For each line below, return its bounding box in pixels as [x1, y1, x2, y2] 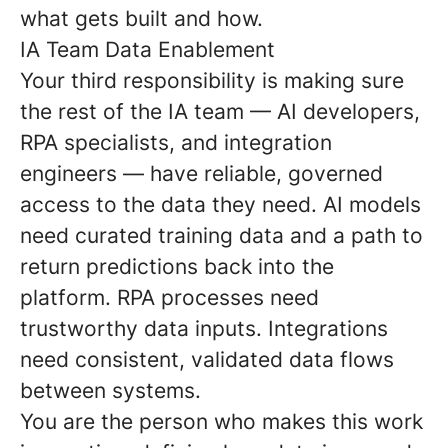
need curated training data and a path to [20, 223, 423, 248]
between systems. [20, 378, 201, 403]
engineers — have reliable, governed [20, 161, 383, 186]
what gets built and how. [20, 6, 263, 31]
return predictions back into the [20, 254, 334, 279]
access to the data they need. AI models [20, 192, 421, 217]
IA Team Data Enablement [20, 37, 275, 62]
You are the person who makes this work [20, 409, 423, 434]
